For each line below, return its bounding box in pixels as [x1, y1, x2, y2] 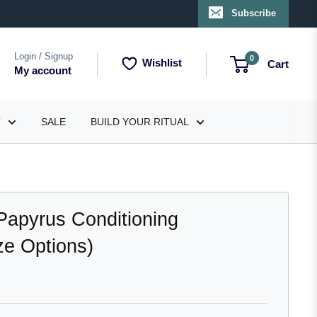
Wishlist [142, 57, 182, 69]
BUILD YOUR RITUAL [91, 116, 189, 127]
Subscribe [231, 8, 276, 18]
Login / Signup [14, 50, 73, 62]
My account [14, 64, 71, 76]
